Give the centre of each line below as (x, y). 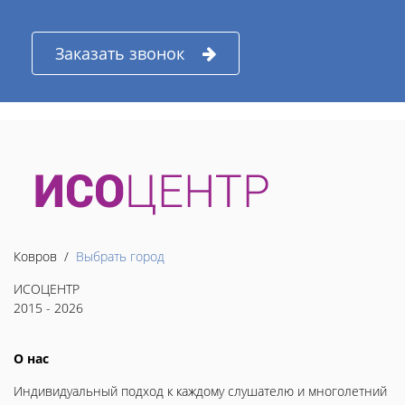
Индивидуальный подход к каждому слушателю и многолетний (200, 391)
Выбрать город (120, 256)
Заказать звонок (120, 53)
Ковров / (45, 256)
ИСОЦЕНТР (47, 288)
